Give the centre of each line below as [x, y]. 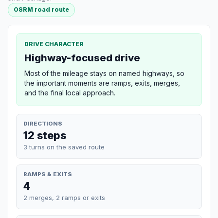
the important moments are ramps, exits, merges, [102, 83]
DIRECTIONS [43, 123]
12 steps [45, 135]
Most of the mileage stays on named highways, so [104, 73]
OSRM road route [42, 10]
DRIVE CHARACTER [54, 44]
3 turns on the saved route [64, 147]
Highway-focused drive [82, 58]
